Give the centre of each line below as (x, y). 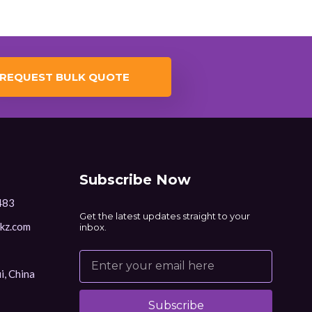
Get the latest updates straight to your (165, 216)
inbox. (93, 227)
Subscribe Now (135, 179)
